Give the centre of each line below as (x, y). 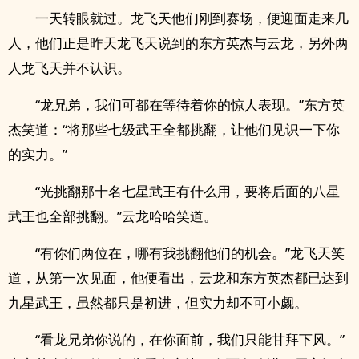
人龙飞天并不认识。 (69, 68)
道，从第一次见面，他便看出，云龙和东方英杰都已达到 (178, 278)
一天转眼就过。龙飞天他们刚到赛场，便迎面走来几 (192, 18)
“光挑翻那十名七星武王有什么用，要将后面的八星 (188, 191)
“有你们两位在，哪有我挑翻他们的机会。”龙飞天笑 (190, 253)
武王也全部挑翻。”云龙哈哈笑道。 (113, 216)
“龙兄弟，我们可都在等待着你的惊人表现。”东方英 (190, 105)
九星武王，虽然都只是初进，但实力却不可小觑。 (158, 303)
